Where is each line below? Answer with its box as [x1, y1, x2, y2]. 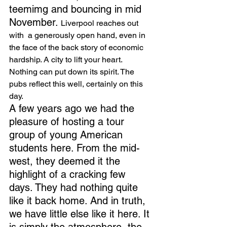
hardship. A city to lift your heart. [9, 55, 126, 64]
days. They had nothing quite [9, 181, 141, 194]
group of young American [9, 129, 126, 141]
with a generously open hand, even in [9, 30, 147, 40]
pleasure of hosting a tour [9, 116, 127, 128]
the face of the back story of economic [9, 43, 145, 52]
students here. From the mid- [9, 142, 140, 154]
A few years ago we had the [9, 102, 137, 115]
